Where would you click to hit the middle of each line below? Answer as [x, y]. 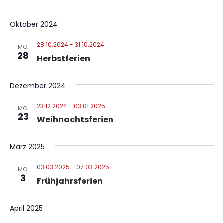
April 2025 [26, 208]
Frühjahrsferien [69, 181]
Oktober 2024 [34, 24]
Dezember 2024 [38, 86]
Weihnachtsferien [75, 120]
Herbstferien [63, 58]
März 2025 [27, 147]
